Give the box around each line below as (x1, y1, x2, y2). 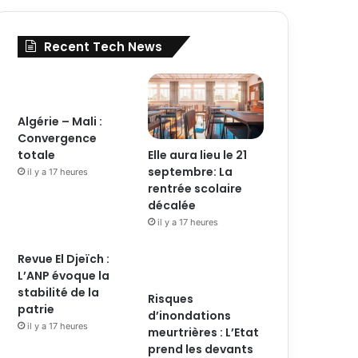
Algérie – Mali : (18, 113, 103, 129)
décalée (148, 197, 197, 213)
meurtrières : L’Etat (148, 324, 260, 340)
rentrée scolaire (148, 180, 243, 197)
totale (18, 147, 56, 163)
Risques (148, 290, 194, 307)
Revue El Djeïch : (18, 250, 110, 267)
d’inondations (148, 307, 232, 324)
